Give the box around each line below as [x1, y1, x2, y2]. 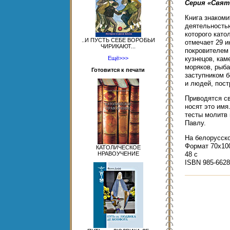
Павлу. [185, 119, 206, 127]
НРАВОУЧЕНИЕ [97, 150, 139, 157]
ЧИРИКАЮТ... [101, 43, 136, 49]
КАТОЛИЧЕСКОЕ [95, 144, 141, 150]
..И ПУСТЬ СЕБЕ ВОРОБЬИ [81, 37, 155, 43]
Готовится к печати [91, 67, 145, 73]
